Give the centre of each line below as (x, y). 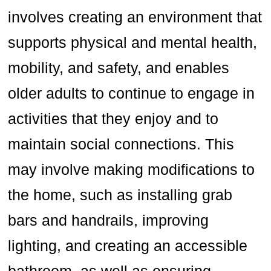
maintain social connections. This (121, 144)
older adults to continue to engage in (132, 93)
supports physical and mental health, (133, 43)
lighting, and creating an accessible (128, 246)
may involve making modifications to (132, 170)
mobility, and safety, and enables (119, 68)
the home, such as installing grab (120, 195)
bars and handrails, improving (109, 220)
